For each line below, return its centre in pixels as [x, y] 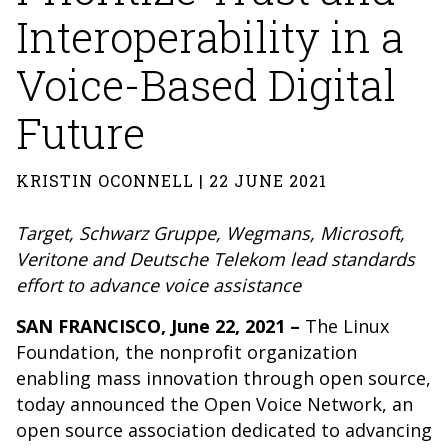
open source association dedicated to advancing [224, 430]
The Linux [344, 326]
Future [80, 132]
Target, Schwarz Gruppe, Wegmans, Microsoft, [210, 233]
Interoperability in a [210, 36]
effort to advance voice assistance [158, 285]
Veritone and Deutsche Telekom [150, 259]
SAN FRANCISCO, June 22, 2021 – [158, 326]
